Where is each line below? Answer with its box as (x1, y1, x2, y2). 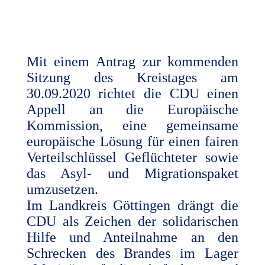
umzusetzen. (26, 181, 98, 197)
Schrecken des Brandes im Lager (26, 245, 239, 261)
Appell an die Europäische (26, 101, 239, 117)
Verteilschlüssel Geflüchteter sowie (26, 149, 239, 165)
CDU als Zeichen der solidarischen (26, 213, 239, 229)
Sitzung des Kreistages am (26, 69, 239, 85)
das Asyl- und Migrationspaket (26, 165, 239, 181)
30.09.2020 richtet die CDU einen (26, 85, 239, 101)
